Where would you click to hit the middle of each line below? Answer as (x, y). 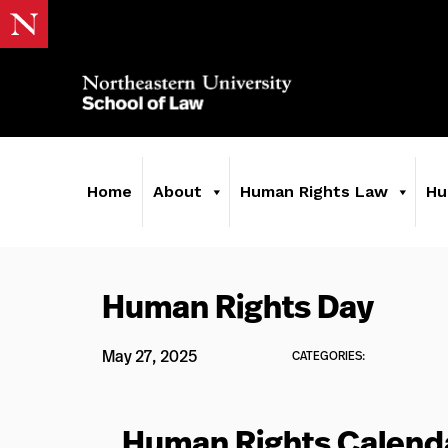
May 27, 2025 (149, 356)
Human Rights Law (314, 191)
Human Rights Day (238, 306)
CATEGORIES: (328, 355)
